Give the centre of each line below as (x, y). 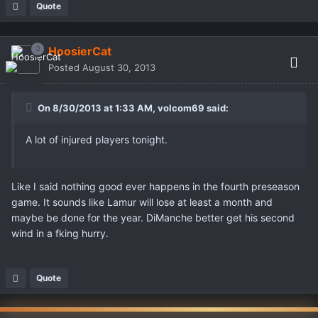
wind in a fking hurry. (60, 234)
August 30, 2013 (119, 68)
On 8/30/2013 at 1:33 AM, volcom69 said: (132, 108)
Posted (65, 68)
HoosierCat (80, 51)
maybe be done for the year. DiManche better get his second (153, 218)
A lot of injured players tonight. (97, 140)
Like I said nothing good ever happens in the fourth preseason (155, 187)
